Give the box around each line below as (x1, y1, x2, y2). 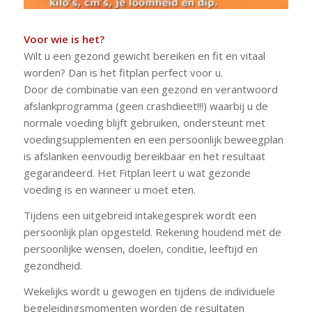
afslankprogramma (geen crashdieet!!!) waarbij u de (23, 99, 268, 114)
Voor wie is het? (23, 32, 104, 47)
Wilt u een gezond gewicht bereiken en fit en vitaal (23, 49, 265, 63)
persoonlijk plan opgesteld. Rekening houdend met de (23, 225, 281, 240)
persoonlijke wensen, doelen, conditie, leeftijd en (23, 242, 258, 256)
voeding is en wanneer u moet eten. (23, 182, 196, 197)
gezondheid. (23, 258, 82, 273)
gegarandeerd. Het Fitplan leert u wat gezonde (23, 166, 251, 180)
